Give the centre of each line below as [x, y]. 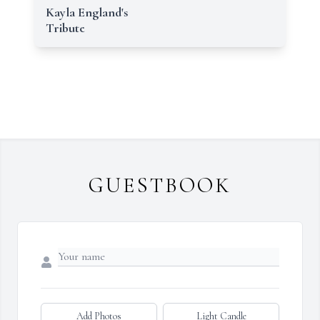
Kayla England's [87, 12]
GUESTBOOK [160, 185]
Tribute [65, 28]
